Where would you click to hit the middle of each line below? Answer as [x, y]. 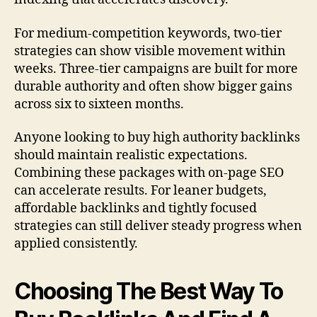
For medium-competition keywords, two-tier [148, 33]
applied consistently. [76, 244]
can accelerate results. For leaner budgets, [140, 191]
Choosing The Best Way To [149, 292]
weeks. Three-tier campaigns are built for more [156, 69]
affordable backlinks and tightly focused [136, 209]
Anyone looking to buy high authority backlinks [157, 138]
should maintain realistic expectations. [131, 156]
